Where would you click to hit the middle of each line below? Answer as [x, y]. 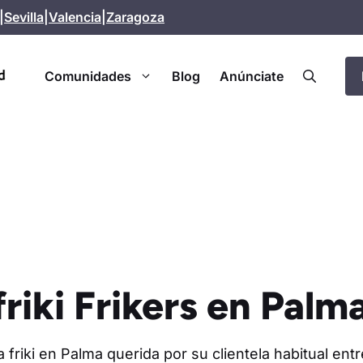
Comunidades [88, 76]
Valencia [75, 17]
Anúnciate [251, 76]
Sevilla [24, 17]
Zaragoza [135, 17]
